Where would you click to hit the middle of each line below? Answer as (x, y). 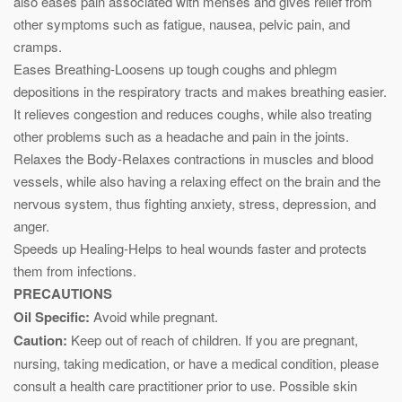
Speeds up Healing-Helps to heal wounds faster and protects (190, 248)
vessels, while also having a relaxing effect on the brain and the (197, 180)
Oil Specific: (52, 316)
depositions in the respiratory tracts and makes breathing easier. (200, 91)
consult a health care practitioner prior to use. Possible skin (185, 385)
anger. (31, 225)
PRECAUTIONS (63, 293)
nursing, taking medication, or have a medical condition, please (196, 363)
